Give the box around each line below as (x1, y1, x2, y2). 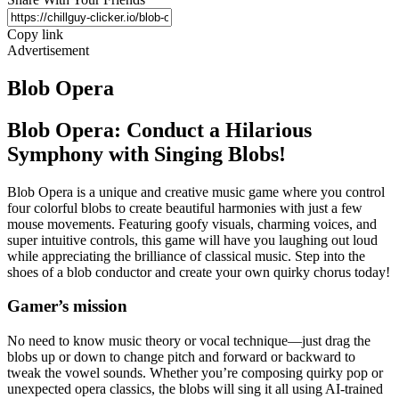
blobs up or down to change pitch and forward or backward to (7, 348, 355, 364)
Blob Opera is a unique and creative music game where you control (7, 183, 385, 199)
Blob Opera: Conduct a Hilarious (7, 118, 312, 142)
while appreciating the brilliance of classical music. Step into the (7, 248, 365, 264)
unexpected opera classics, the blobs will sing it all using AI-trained (7, 380, 383, 396)
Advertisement (7, 42, 89, 58)
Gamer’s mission (7, 297, 127, 316)
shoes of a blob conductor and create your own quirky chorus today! (7, 264, 390, 280)
